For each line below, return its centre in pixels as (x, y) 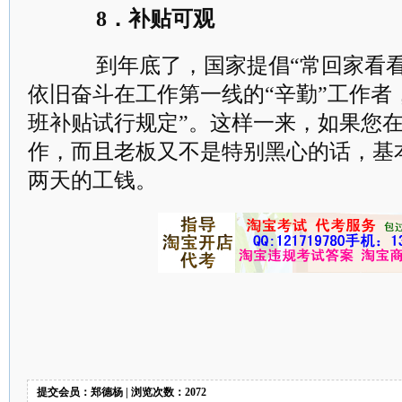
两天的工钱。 (92, 180)
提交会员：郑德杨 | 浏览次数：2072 (122, 392)
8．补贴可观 (155, 19)
